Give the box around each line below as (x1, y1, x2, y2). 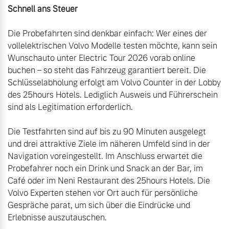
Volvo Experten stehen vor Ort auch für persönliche (8, 188, 198, 199)
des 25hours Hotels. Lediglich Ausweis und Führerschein (8, 89, 218, 101)
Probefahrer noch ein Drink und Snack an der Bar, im (8, 163, 203, 174)
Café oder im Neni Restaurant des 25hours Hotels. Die (8, 175, 210, 187)
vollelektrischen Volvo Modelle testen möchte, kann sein (8, 40, 217, 52)
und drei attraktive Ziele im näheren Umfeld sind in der (8, 139, 210, 150)
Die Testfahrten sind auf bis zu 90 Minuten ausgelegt (8, 126, 206, 138)
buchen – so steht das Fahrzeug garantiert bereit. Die (8, 65, 206, 76)
